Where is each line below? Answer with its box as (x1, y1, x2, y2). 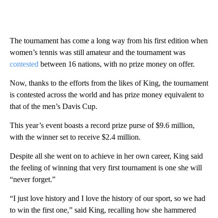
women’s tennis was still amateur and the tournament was (10, 48, 185, 57)
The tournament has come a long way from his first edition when (10, 36, 208, 45)
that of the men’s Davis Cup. (10, 102, 97, 111)
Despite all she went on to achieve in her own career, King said (10, 152, 203, 161)
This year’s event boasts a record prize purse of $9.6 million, (10, 121, 195, 130)
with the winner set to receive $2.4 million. (10, 133, 141, 142)
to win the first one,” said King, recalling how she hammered (10, 206, 196, 215)
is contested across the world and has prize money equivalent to (10, 91, 204, 99)
